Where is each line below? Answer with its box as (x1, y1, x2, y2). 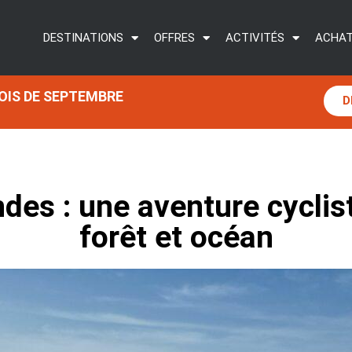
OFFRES (154, 31, 195, 45)
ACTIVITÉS (225, 31, 284, 45)
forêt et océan (79, 219, 273, 256)
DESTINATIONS (43, 31, 123, 45)
